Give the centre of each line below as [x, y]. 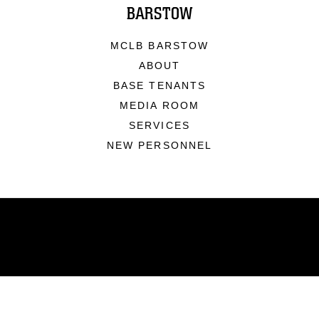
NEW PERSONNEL [159, 145]
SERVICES [159, 125]
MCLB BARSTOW [159, 46]
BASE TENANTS [159, 85]
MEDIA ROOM [159, 105]
